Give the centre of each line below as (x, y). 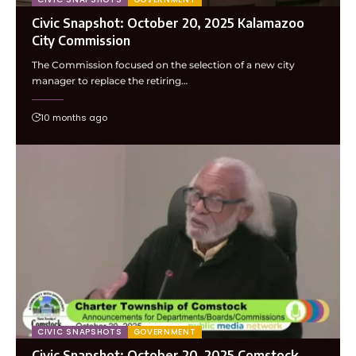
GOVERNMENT (164, 332)
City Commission (81, 40)
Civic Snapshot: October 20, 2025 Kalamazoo (168, 23)
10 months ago (74, 117)
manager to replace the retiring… (110, 80)
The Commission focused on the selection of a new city (163, 64)
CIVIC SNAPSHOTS (80, 332)
